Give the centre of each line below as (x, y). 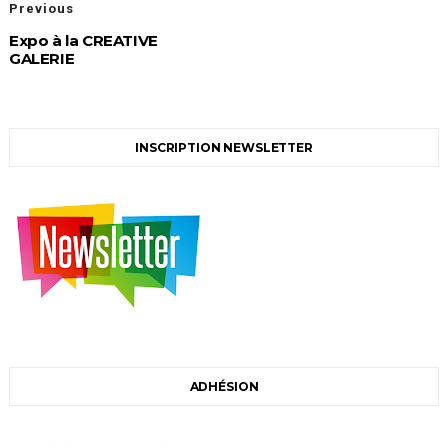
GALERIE (41, 59)
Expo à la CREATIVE (83, 41)
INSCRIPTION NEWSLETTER (224, 148)
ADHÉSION (224, 387)
